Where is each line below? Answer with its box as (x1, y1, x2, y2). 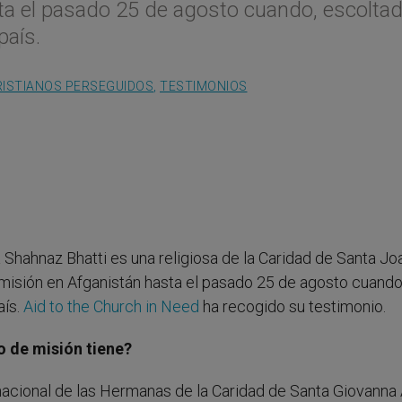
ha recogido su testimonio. (199, 297, 386, 317)
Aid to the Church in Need (23, 297, 199, 317)
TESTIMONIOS (160, 79, 248, 94)
